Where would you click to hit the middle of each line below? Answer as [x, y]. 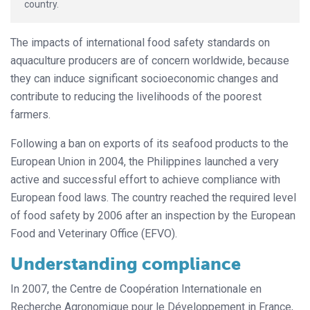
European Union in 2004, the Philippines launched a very [145, 162]
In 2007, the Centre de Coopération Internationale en [136, 289]
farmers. [30, 115]
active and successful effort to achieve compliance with [145, 180]
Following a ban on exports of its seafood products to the [149, 144]
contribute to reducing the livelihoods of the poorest [136, 97]
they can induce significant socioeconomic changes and [144, 79]
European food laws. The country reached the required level [153, 198]
